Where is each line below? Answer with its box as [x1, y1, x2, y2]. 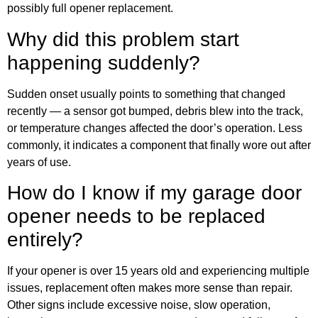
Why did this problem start [7, 28, 239, 50]
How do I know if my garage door [7, 182, 302, 204]
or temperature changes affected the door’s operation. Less [7, 121, 302, 134]
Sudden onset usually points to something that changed [7, 87, 285, 100]
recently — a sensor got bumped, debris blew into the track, [7, 104, 303, 117]
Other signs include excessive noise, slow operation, [7, 299, 270, 312]
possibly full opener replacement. [7, 2, 173, 15]
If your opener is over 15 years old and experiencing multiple [7, 265, 309, 278]
